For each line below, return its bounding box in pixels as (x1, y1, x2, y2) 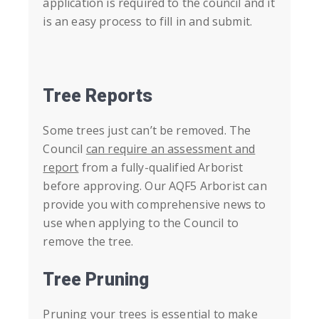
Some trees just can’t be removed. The (43, 122, 251, 139)
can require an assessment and (85, 141, 256, 157)
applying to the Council (98, 215, 224, 231)
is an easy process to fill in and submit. (43, 14, 253, 30)
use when (43, 215, 98, 231)
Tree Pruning (43, 269, 150, 291)
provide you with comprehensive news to (43, 197, 266, 213)
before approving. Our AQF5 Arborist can (43, 178, 267, 194)
